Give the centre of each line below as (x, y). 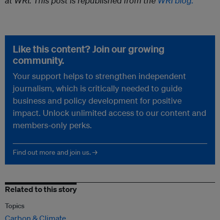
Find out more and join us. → (55, 152)
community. (39, 60)
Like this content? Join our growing (89, 49)
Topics (15, 206)
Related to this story (41, 189)
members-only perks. (52, 125)
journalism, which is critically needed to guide (97, 88)
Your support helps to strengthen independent (99, 76)
